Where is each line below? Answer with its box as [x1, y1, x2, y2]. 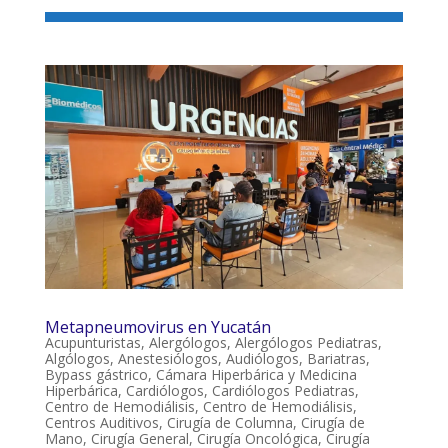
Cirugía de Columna [166, 413, 293, 433]
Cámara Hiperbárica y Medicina [155, 365, 357, 385]
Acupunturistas [44, 333, 141, 353]
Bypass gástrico [44, 365, 148, 385]
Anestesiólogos [117, 349, 218, 369]
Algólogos [44, 349, 110, 369]
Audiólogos [225, 349, 299, 369]
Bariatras [306, 349, 366, 369]
